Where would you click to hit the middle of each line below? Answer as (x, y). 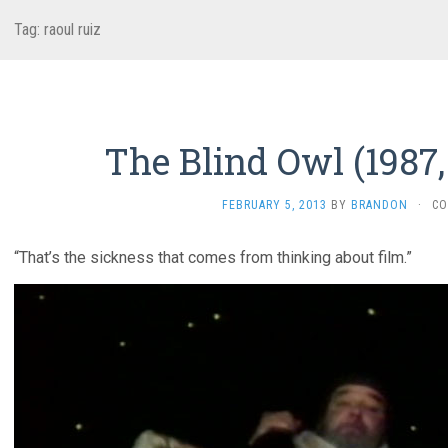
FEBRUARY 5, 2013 (274, 205)
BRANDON (379, 205)
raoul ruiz (72, 29)
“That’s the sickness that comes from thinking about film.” (213, 257)
